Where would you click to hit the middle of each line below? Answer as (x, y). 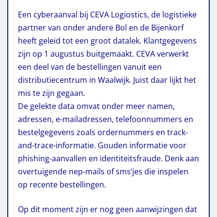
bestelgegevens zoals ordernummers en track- (103, 132)
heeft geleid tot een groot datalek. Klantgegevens (107, 40)
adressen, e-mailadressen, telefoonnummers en (106, 119)
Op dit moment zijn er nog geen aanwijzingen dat (108, 209)
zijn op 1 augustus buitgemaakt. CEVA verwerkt (103, 54)
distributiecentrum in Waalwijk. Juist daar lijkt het (107, 80)
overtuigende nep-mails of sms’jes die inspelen (103, 171)
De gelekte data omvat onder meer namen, (96, 106)
